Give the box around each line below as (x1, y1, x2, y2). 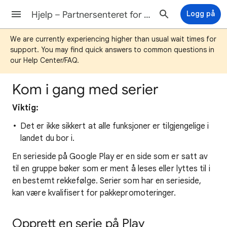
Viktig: (12, 103, 39, 113)
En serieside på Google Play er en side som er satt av (12, 152, 208, 162)
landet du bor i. (20, 133, 75, 143)
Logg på (186, 9, 215, 18)
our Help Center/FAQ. (10, 56, 79, 65)
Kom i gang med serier (12, 81, 159, 98)
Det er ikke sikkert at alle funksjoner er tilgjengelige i (20, 121, 209, 131)
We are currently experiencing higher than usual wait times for (10, 34, 216, 44)
